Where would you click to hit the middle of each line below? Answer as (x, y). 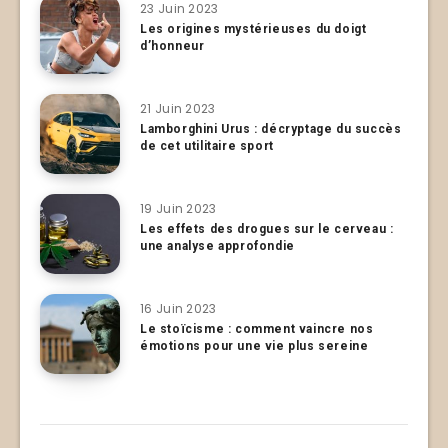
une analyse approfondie (217, 245)
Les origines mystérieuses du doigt (253, 28)
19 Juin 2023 (178, 208)
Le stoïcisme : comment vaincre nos (257, 328)
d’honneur (172, 45)
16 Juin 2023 (178, 308)
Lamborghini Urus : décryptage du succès (271, 128)
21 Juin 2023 (178, 108)
